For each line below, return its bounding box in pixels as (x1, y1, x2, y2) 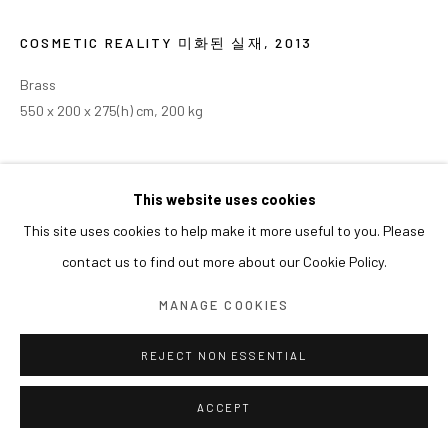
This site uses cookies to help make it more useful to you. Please (23, 222, 425, 240)
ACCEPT (197, 401, 251, 414)
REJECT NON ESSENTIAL (141, 349, 307, 362)
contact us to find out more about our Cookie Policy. (61, 253, 387, 271)
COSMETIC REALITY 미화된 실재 (20, 34, 264, 52)
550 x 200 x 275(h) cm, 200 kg (20, 102, 203, 120)
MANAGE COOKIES (159, 297, 289, 314)
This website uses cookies (132, 191, 316, 209)
